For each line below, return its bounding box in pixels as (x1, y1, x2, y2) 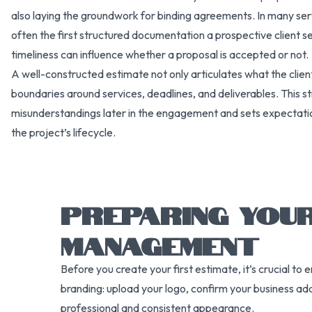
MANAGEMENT (61, 228, 259, 259)
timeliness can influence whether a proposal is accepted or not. (11, 47, 311, 61)
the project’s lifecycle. (11, 125, 116, 139)
